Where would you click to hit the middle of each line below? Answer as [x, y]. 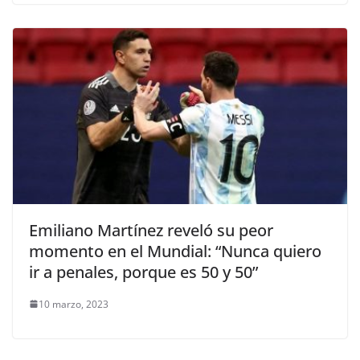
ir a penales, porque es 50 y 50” [143, 272]
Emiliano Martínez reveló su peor [151, 230]
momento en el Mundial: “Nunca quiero [175, 251]
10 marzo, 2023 [74, 304]
